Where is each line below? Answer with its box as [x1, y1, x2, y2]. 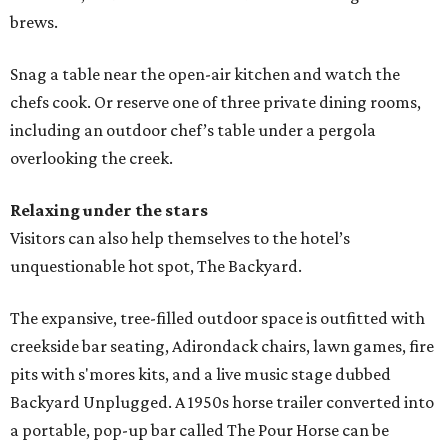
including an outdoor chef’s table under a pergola [10, 120, 376, 141]
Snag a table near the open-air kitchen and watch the [10, 64, 400, 85]
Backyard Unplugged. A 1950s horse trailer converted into [10, 392, 434, 413]
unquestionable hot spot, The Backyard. [10, 256, 302, 277]
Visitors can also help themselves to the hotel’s [10, 228, 350, 249]
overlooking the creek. [10, 148, 173, 169]
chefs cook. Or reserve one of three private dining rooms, [10, 92, 421, 113]
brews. [10, 12, 58, 33]
